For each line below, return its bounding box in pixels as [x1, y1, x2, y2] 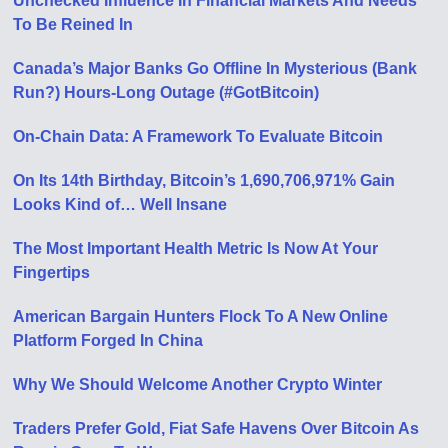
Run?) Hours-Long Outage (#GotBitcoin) [13, 83, 320, 101]
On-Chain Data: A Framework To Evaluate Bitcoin [13, 127, 384, 145]
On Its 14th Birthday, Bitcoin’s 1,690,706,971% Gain [13, 171, 396, 189]
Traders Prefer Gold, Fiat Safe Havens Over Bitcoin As [13, 419, 420, 437]
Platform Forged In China [13, 331, 204, 349]
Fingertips [13, 263, 91, 281]
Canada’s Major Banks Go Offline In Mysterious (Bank [13, 59, 418, 77]
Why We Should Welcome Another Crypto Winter [13, 375, 383, 393]
